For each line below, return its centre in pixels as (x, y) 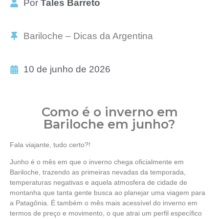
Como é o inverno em (109, 112)
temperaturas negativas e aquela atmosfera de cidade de (99, 183)
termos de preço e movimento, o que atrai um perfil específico (106, 213)
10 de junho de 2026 (67, 69)
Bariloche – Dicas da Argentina (88, 36)
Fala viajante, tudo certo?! (50, 145)
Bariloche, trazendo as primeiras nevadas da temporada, (98, 172)
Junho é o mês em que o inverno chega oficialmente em (97, 162)
